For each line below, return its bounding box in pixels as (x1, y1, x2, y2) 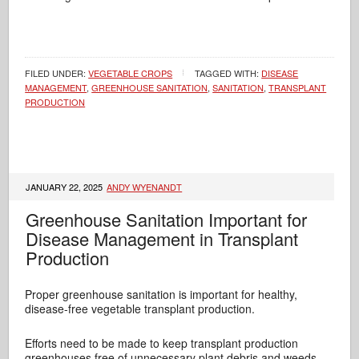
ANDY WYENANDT (107, 180, 183, 193)
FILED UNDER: (25, 67, 89, 79)
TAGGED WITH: (195, 67, 262, 79)
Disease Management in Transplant (26, 226, 299, 251)
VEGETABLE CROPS (88, 67, 173, 79)
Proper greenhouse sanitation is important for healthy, (25, 286, 298, 302)
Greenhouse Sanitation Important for (26, 207, 308, 232)
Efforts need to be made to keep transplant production (25, 335, 299, 351)
